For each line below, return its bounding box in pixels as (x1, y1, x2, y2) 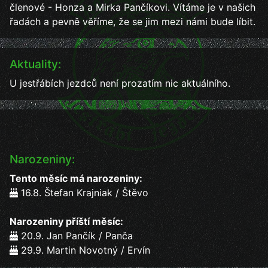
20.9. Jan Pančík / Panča (18, 230, 133, 242)
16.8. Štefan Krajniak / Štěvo (18, 187, 148, 199)
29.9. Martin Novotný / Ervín (18, 244, 150, 256)
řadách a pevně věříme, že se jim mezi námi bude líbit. (10, 16, 255, 28)
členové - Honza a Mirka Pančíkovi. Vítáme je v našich (10, 1, 255, 13)
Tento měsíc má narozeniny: (10, 172, 142, 184)
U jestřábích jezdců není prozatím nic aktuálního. (10, 77, 230, 89)
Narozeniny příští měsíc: (10, 215, 123, 227)
